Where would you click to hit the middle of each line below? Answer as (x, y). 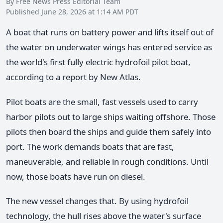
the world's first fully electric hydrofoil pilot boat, (98, 62)
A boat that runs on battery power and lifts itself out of (110, 32)
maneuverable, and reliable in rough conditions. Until (107, 161)
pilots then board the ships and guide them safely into (109, 131)
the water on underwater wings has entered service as (109, 47)
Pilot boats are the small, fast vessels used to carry (102, 102)
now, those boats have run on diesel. (76, 176)
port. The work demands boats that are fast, (90, 146)
